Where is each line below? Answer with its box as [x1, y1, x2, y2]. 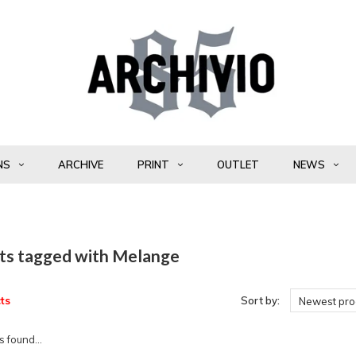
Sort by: [240, 293, 280, 307]
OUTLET [217, 157, 259, 171]
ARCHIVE [58, 157, 103, 171]
